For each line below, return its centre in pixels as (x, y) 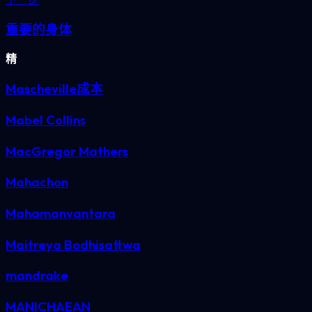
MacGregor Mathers (67, 151)
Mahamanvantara (61, 213)
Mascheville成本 (54, 89)
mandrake (37, 275)
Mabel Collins (46, 119)
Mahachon (37, 182)
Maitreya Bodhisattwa (73, 244)
